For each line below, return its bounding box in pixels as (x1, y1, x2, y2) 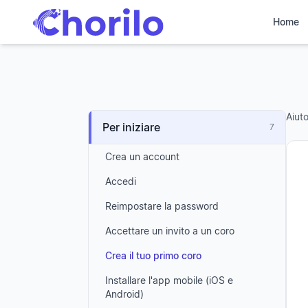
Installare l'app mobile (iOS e (105, 274, 233, 286)
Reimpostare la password (105, 200, 219, 212)
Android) (105, 288, 144, 300)
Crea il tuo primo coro (105, 250, 201, 261)
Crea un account (105, 151, 179, 162)
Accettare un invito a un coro (105, 225, 234, 236)
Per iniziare (102, 120, 160, 134)
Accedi (105, 175, 136, 187)
